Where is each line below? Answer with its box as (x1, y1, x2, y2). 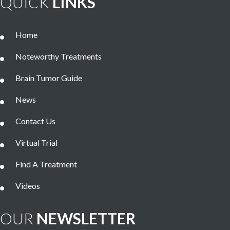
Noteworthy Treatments (15, 51, 102, 62)
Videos (15, 181, 40, 191)
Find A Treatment (15, 159, 77, 169)
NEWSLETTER (33, 208, 136, 227)
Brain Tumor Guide (15, 73, 82, 83)
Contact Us (15, 116, 55, 126)
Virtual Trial (15, 138, 57, 148)
